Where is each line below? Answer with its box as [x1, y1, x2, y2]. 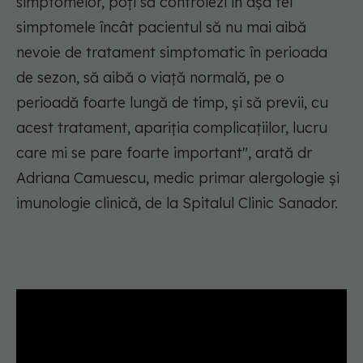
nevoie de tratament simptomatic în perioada [16, 43, 327, 62]
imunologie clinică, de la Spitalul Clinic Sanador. [16, 194, 338, 213]
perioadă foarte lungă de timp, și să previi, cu [16, 93, 328, 113]
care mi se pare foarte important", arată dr [16, 143, 312, 163]
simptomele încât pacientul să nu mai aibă [16, 18, 306, 37]
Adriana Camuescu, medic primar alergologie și [16, 169, 340, 188]
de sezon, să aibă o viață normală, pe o [16, 68, 284, 88]
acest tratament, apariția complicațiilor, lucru [16, 118, 327, 138]
